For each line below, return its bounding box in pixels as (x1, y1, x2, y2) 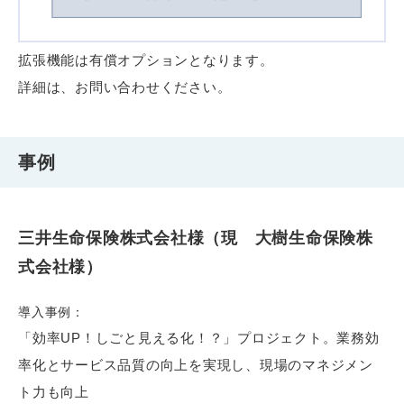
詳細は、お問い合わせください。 (18, 78, 232, 95)
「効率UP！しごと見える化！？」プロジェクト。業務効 (18, 329, 380, 345)
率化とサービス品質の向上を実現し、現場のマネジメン (18, 356, 373, 372)
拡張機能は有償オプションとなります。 (18, 51, 274, 68)
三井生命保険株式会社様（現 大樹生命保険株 (18, 228, 373, 247)
